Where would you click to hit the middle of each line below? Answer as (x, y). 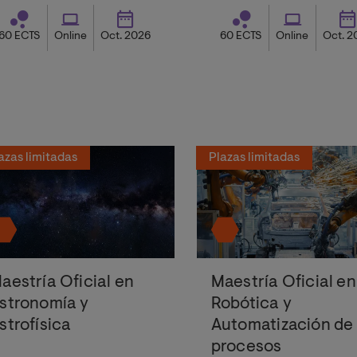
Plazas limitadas (254, 157)
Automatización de (282, 326)
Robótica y (251, 305)
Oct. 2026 (125, 37)
